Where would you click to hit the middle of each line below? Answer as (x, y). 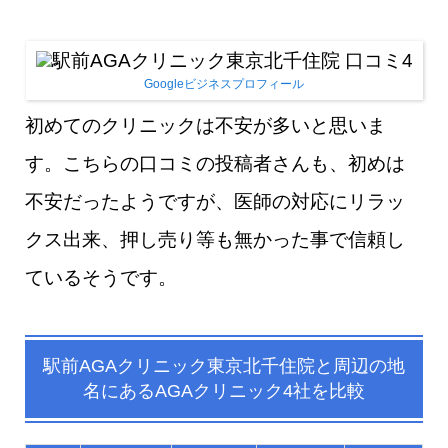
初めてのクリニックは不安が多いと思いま (205, 125)
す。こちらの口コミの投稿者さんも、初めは (215, 163)
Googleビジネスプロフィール (224, 83)
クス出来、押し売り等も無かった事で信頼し (215, 239)
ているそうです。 (101, 277)
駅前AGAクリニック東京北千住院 (179, 365)
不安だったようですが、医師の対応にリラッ (215, 201)
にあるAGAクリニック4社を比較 (233, 390)
